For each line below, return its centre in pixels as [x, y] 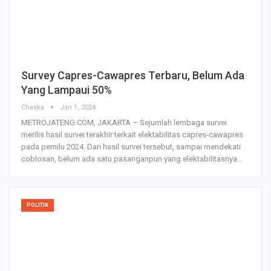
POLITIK [38, 205]
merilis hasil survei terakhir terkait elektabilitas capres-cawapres [132, 135]
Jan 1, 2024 [78, 108]
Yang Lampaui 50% [67, 90]
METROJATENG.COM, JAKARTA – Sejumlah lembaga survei [124, 123]
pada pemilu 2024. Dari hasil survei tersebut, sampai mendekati [131, 147]
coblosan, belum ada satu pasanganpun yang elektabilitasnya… [132, 159]
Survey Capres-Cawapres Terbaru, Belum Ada [133, 76]
